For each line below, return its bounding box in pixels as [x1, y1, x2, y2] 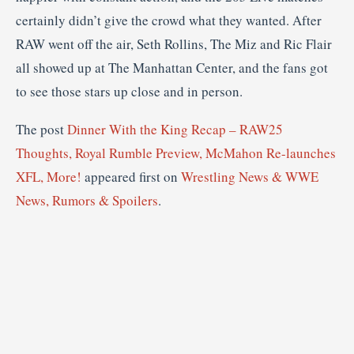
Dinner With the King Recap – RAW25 [67, 120, 283, 138]
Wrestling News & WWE [181, 168, 318, 186]
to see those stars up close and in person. [16, 82, 243, 100]
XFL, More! [16, 168, 81, 186]
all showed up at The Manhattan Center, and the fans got [16, 58, 328, 77]
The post [16, 120, 67, 138]
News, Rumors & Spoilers [16, 191, 158, 209]
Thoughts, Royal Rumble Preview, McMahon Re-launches [16, 144, 336, 162]
